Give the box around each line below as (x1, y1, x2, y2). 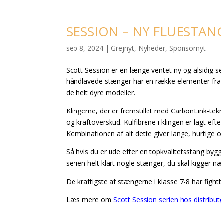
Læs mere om (66, 194, 114, 204)
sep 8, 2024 (66, 43, 104, 53)
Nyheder (138, 43, 166, 53)
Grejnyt (111, 43, 135, 53)
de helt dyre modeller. (66, 87, 136, 97)
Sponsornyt (169, 43, 206, 53)
